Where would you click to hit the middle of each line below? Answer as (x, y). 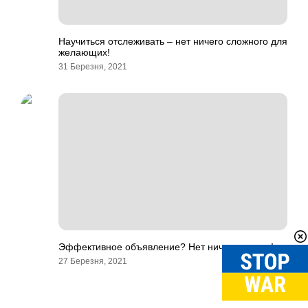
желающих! (84, 52)
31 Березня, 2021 (93, 67)
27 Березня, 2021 (93, 261)
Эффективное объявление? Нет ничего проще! (166, 247)
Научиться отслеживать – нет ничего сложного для (173, 41)
